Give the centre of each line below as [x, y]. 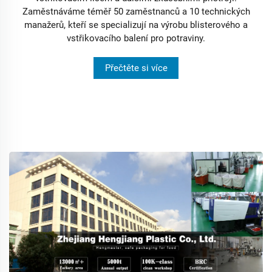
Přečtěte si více [136, 68]
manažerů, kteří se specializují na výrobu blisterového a [136, 25]
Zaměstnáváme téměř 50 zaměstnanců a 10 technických [136, 11]
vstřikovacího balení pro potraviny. [136, 38]
